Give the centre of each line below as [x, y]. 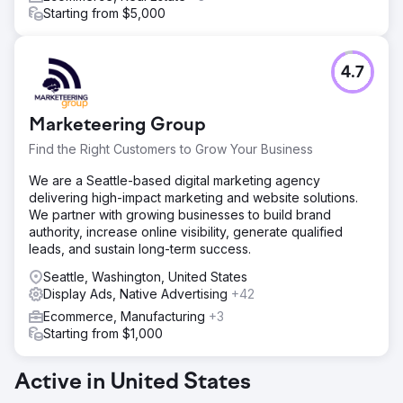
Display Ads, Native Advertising [137, 294]
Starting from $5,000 [104, 13]
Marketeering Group [117, 126]
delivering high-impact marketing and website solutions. [193, 197]
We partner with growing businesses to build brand [180, 215]
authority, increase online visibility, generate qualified [186, 232]
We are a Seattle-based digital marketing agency [175, 180]
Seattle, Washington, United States [145, 277]
